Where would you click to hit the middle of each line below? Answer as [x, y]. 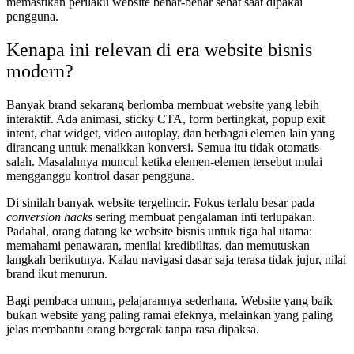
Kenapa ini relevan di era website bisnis [159, 49]
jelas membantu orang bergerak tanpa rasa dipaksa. [133, 329]
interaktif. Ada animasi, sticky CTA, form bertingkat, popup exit [166, 119]
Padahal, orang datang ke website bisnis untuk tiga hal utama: [159, 231]
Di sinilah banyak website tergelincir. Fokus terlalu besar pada [160, 202]
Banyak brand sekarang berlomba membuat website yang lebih [163, 104]
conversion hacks [49, 217]
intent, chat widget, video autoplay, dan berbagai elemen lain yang [171, 133]
